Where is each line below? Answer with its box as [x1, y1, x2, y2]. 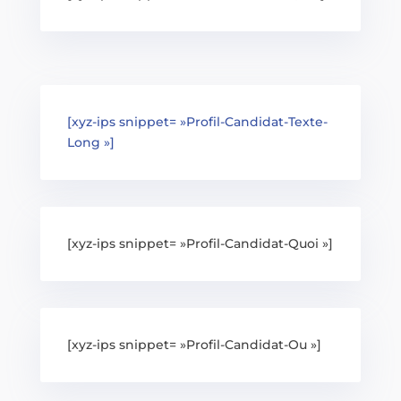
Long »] [66, 134, 115, 150]
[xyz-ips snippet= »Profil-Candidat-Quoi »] [66, 235, 333, 252]
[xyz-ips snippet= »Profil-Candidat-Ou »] [66, 337, 321, 353]
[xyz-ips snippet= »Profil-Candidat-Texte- [66, 114, 328, 130]
